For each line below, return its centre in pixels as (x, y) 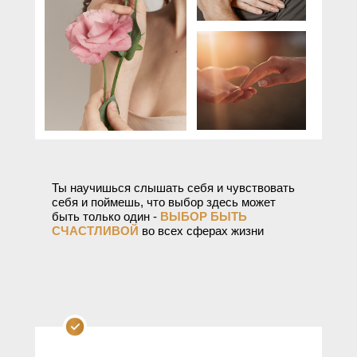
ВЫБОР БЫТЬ (204, 216)
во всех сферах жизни (201, 231)
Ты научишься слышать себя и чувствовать (173, 188)
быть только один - (106, 216)
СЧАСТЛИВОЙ (95, 231)
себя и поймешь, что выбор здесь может (164, 202)
